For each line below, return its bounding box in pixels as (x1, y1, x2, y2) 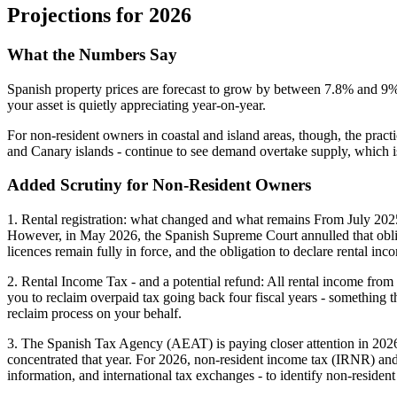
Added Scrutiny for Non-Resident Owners (7, 175, 315, 195)
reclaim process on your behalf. (7, 306, 182, 322)
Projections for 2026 (7, 3, 191, 27)
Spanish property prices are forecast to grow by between (7, 81, 324, 97)
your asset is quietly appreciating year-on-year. (7, 97, 269, 113)
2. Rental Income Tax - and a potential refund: (7, 274, 267, 290)
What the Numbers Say (7, 44, 177, 64)
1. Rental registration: (7, 212, 127, 228)
